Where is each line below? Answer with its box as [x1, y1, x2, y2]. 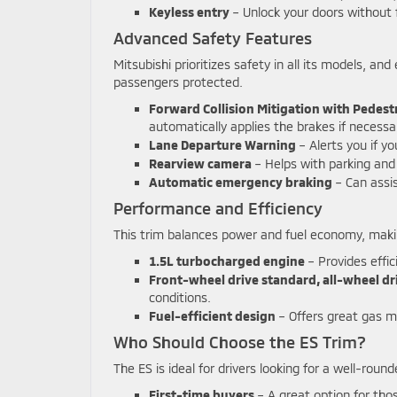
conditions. [149, 289, 211, 305]
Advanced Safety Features [113, 27, 312, 48]
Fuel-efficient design [149, 307, 276, 323]
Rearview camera [149, 155, 252, 171]
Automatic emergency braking [149, 174, 332, 190]
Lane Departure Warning [149, 136, 296, 152]
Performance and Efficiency [113, 198, 323, 218]
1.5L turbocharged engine [149, 253, 305, 269]
